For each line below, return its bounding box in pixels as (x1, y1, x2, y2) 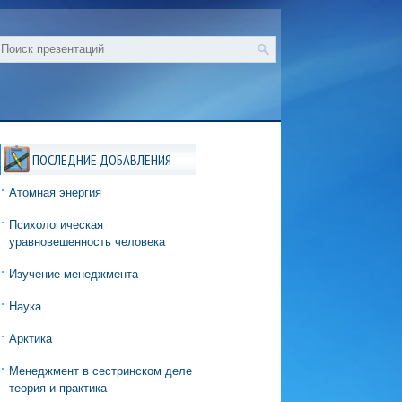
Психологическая (8, 218, 103, 232)
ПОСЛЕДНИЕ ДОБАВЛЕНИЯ (31, 151, 171, 169)
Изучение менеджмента (8, 267, 138, 281)
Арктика (8, 332, 52, 345)
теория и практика (8, 381, 107, 395)
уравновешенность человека (8, 235, 165, 249)
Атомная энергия (8, 186, 101, 199)
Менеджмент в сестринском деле (8, 364, 192, 378)
